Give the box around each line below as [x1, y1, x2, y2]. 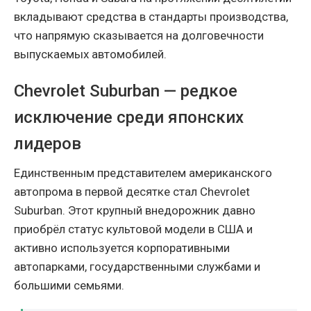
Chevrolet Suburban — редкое [14, 81, 237, 101]
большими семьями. [14, 278, 124, 292]
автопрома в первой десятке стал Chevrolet [14, 184, 250, 199]
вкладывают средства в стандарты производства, [14, 9, 288, 24]
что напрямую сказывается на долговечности [14, 28, 264, 42]
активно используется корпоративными [14, 240, 230, 255]
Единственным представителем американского [14, 165, 272, 180]
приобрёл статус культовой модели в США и [14, 221, 253, 236]
